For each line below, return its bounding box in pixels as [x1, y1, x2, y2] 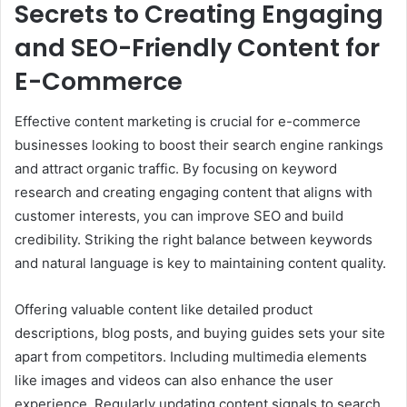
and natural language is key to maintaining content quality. [15, 254, 386, 273]
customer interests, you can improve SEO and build [15, 207, 343, 225]
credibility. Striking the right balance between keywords [15, 231, 372, 249]
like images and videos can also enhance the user [15, 372, 333, 390]
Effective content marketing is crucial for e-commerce [15, 113, 361, 131]
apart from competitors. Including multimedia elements [15, 348, 367, 366]
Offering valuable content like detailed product [15, 301, 313, 319]
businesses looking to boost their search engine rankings [15, 136, 383, 154]
